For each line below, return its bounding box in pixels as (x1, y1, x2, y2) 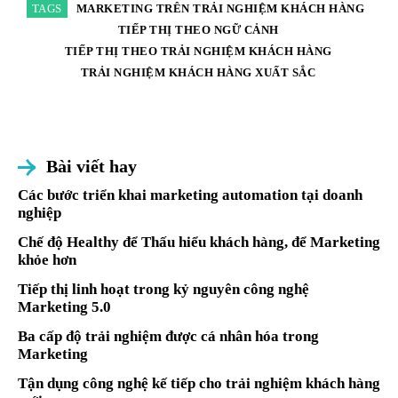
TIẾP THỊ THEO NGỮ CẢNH (117, 23, 279, 37)
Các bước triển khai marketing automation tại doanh (18, 187, 362, 204)
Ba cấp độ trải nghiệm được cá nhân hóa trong (18, 328, 319, 346)
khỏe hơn (18, 251, 76, 269)
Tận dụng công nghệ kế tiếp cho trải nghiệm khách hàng (18, 375, 380, 393)
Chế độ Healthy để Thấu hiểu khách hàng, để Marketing (18, 234, 380, 251)
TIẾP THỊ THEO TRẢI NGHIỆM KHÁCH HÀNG (64, 44, 332, 59)
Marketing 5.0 (18, 298, 111, 316)
